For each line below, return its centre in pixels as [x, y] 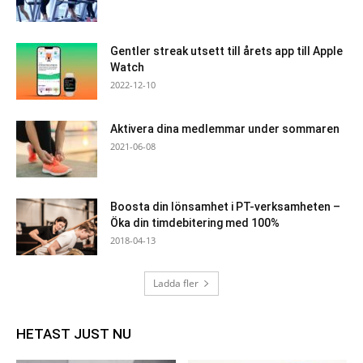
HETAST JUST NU [74, 334]
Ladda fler [176, 284]
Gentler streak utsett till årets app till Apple [226, 51]
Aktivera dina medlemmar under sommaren [225, 129]
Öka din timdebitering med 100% [195, 223]
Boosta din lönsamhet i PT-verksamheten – [225, 207]
